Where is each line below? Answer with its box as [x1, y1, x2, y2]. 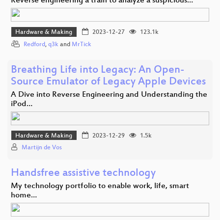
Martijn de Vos [22, 144, 62, 152]
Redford [24, 41, 45, 48]
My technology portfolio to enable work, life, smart [11, 182, 189, 192]
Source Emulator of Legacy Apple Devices [11, 76, 206, 88]
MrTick [72, 41, 91, 48]
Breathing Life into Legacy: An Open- [11, 64, 185, 77]
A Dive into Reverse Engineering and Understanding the [11, 90, 207, 100]
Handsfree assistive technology [11, 167, 156, 180]
